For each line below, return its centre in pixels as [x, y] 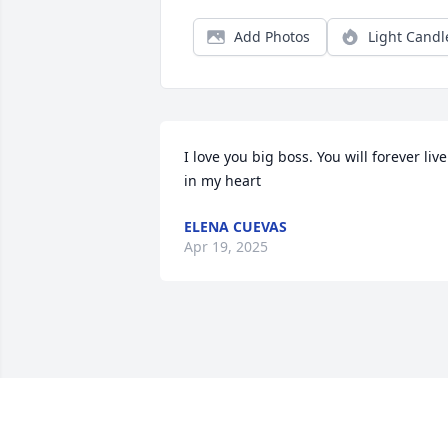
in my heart [222, 181]
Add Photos [272, 37]
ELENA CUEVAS [235, 227]
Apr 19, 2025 [226, 247]
